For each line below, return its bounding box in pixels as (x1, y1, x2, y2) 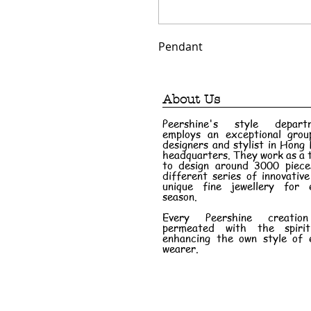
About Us (162, 92, 220, 108)
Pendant (158, 39, 203, 55)
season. (162, 190, 197, 204)
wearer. (162, 242, 199, 256)
